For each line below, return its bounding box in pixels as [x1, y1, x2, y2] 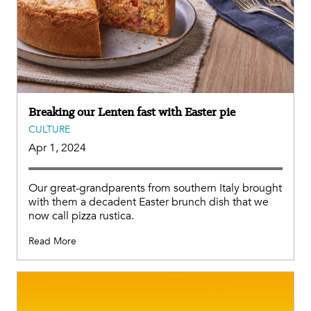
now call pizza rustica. [28, 208, 134, 224]
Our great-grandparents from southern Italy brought [28, 180, 282, 196]
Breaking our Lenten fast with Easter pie [28, 103, 235, 119]
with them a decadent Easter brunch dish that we [28, 194, 269, 210]
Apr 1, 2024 [28, 140, 86, 155]
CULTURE [28, 122, 70, 136]
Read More [28, 234, 76, 248]
